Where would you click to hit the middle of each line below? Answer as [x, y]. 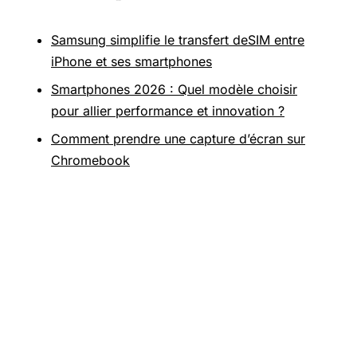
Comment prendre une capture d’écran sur [178, 139]
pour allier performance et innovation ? [168, 111]
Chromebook [90, 161]
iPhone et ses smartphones [131, 62]
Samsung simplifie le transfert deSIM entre [178, 40]
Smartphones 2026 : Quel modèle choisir [174, 90]
